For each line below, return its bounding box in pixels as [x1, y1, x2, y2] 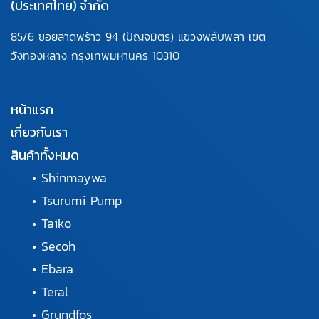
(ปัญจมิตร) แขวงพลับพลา [122, 28, 249, 46]
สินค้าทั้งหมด [11, 145, 79, 165]
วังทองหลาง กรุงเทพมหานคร [11, 47, 152, 65]
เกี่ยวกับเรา [11, 122, 68, 142]
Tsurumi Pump [41, 191, 122, 211]
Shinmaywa [41, 168, 107, 188]
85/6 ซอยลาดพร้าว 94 [11, 28, 122, 46]
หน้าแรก [11, 100, 53, 120]
